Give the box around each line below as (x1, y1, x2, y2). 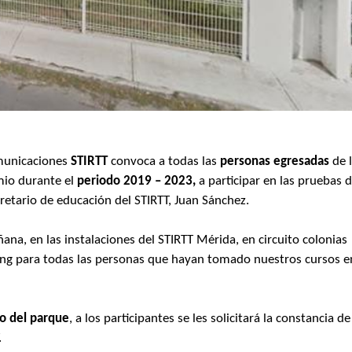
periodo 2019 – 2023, (77, 174, 196, 188)
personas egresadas (220, 154, 330, 168)
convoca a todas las (108, 154, 221, 168)
